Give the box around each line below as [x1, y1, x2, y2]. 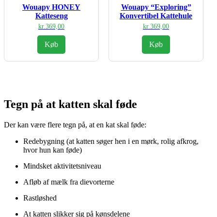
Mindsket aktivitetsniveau [23, 161, 101, 170]
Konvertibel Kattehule [120, 11, 192, 20]
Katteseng [35, 11, 68, 20]
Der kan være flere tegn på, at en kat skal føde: [4, 120, 146, 129]
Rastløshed [23, 193, 57, 202]
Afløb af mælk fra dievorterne [23, 177, 114, 186]
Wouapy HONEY [22, 2, 80, 11]
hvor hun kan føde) [23, 145, 82, 154]
